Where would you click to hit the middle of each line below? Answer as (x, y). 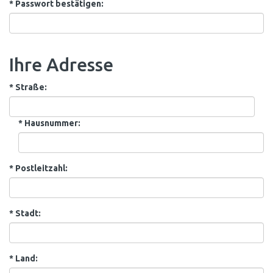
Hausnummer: (51, 123)
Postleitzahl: (41, 168)
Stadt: (27, 213)
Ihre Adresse (61, 65)
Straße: (30, 87)
